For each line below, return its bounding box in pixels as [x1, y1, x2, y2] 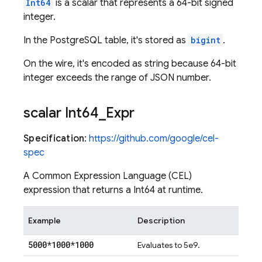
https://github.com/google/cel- [89, 133, 219, 144]
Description [137, 215, 185, 226]
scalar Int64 [23, 104, 99, 122]
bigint [191, 35, 220, 46]
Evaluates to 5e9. [137, 240, 200, 250]
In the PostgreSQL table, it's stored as [23, 35, 188, 46]
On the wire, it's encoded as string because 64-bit [23, 58, 236, 70]
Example [28, 215, 61, 226]
